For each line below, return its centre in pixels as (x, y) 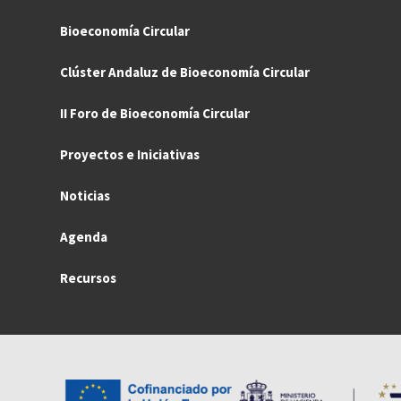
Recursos (89, 278)
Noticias (85, 196)
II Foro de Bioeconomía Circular (155, 114)
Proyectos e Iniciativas (130, 155)
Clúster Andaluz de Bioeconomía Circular (185, 73)
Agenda (84, 237)
